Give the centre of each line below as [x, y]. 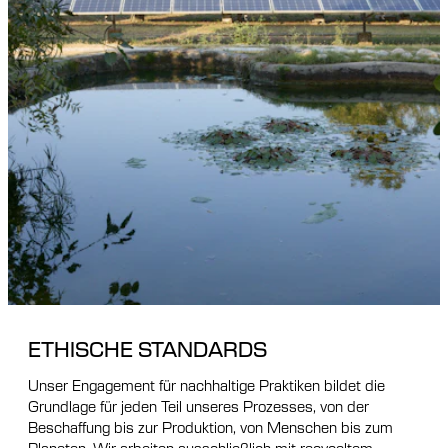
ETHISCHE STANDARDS [147, 348]
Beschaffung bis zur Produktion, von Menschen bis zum [210, 426]
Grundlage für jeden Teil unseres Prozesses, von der [198, 405]
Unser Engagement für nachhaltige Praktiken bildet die [206, 384]
